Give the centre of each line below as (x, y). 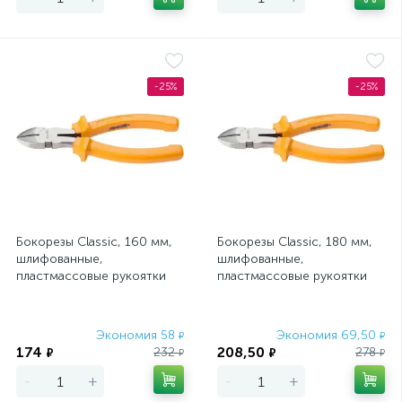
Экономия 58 (137, 335)
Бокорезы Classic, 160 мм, (94, 242)
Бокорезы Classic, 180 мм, (295, 242)
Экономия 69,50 (328, 335)
